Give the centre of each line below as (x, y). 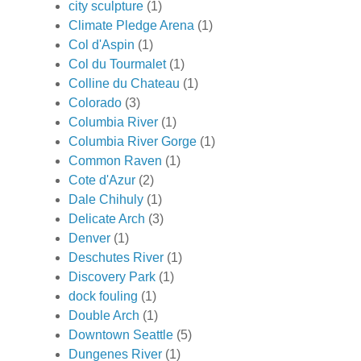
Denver (89, 238)
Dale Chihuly (106, 199)
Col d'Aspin (102, 44)
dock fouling (103, 296)
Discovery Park (112, 276)
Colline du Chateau (124, 83)
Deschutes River (116, 257)
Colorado (95, 102)
